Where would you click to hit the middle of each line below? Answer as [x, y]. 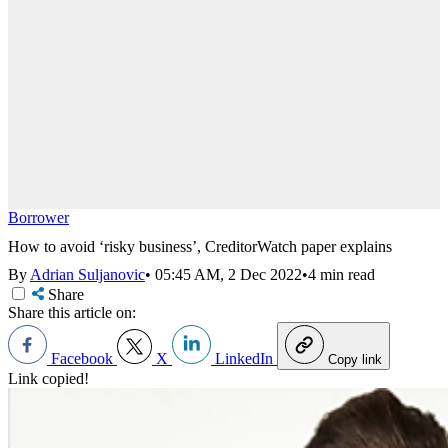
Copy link [355, 360]
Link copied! [48, 379]
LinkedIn [244, 359]
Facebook [82, 359]
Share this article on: [72, 313]
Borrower [38, 217]
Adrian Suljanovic [87, 275]
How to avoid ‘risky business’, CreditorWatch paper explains [200, 246]
